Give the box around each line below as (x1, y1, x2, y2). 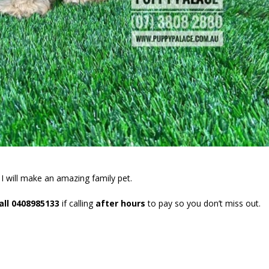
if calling (59, 197, 96, 209)
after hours (95, 197, 146, 209)
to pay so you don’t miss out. (145, 197, 261, 209)
